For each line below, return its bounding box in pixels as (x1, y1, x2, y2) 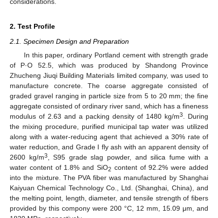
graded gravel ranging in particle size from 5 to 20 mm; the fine (10, 92, 208, 100)
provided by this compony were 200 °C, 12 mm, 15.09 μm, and (10, 204, 208, 212)
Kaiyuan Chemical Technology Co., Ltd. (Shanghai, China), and (10, 184, 208, 192)
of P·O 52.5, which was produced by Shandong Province (10, 61, 208, 69)
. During (183, 112, 208, 120)
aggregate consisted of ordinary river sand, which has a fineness (10, 102, 208, 110)
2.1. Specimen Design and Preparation (10, 37, 129, 45)
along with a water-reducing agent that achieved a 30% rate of (10, 133, 208, 141)
